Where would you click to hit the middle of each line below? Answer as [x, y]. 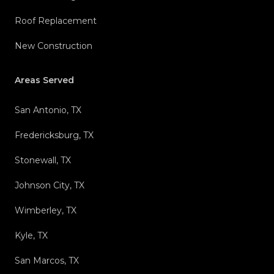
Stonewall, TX [43, 161]
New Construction [54, 46]
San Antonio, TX [48, 110]
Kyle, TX [31, 236]
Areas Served [44, 80]
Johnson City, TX [50, 186]
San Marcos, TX [47, 261]
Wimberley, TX [46, 211]
